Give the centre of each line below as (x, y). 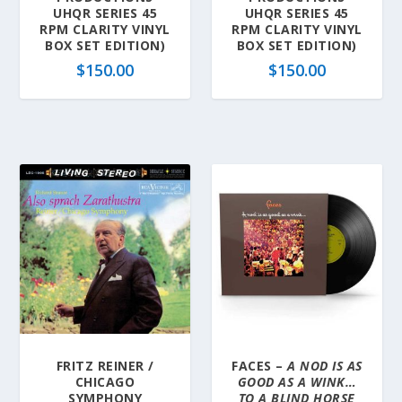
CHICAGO (105, 382)
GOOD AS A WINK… (297, 382)
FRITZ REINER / (105, 366)
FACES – (260, 366)
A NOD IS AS (325, 366)
